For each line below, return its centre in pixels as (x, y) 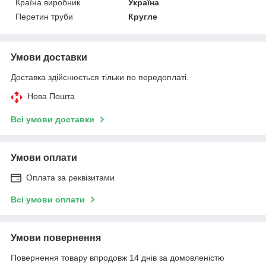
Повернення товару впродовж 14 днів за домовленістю (118, 257)
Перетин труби (44, 16)
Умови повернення (56, 237)
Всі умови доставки (53, 119)
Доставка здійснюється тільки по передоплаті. (100, 77)
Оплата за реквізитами (70, 177)
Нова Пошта (51, 96)
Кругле (143, 16)
